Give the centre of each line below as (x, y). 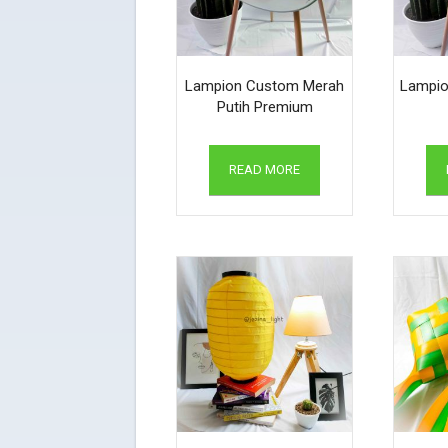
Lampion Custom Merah (265, 86)
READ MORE (265, 170)
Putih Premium (264, 107)
